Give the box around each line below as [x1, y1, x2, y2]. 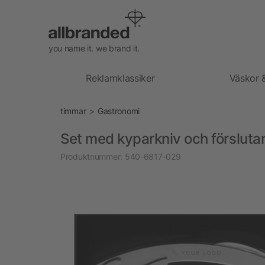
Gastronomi [97, 105, 140, 116]
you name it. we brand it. [49, 43, 140, 53]
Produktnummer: [60, 151, 123, 161]
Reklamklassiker [86, 72, 155, 84]
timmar [60, 105, 86, 116]
